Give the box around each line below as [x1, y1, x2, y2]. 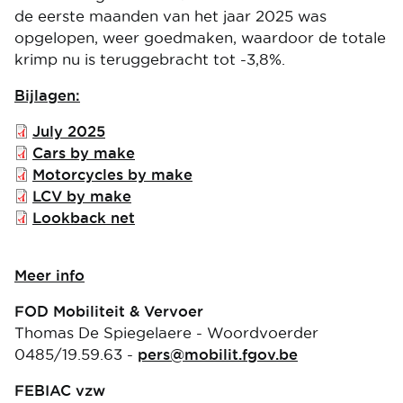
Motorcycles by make [32, 166, 193, 183]
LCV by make [32, 187, 131, 204]
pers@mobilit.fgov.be [138, 345, 298, 363]
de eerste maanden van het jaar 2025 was [14, 7, 327, 24]
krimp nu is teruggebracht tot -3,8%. [14, 50, 285, 67]
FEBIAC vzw [14, 381, 105, 399]
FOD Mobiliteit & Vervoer [14, 302, 203, 319]
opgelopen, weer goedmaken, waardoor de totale [14, 29, 386, 46]
